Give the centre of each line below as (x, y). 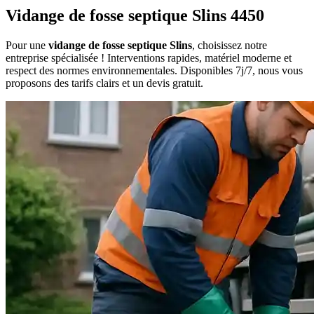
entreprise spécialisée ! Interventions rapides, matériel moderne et (149, 58)
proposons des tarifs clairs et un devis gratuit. (104, 83)
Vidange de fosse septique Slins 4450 (135, 16)
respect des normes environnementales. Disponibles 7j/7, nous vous (154, 71)
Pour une (27, 46)
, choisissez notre (230, 46)
